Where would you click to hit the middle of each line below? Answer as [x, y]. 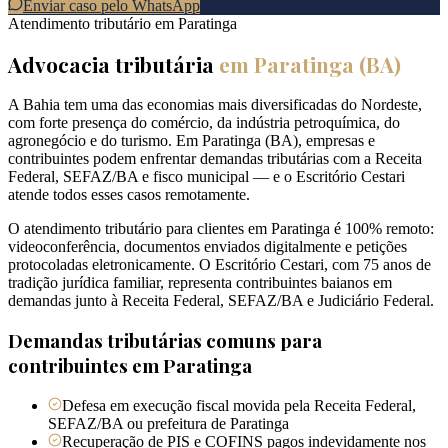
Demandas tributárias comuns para [165, 341]
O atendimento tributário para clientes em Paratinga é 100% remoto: [221, 228]
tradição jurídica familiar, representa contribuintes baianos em [200, 282]
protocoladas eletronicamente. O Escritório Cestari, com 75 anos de [219, 264]
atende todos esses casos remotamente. [129, 194]
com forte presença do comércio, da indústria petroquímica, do [204, 122]
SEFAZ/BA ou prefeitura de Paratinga [168, 424]
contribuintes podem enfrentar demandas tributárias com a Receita [215, 158]
